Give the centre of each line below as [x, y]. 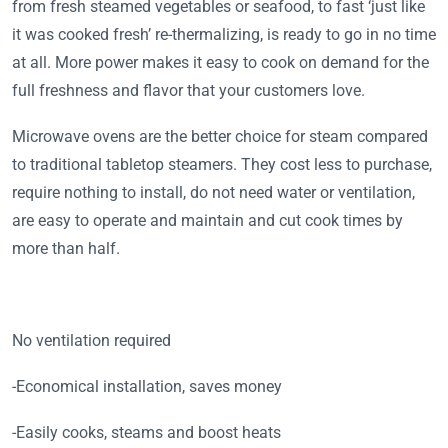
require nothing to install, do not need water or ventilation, [213, 192]
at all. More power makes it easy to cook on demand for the [220, 62]
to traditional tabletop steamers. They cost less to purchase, [222, 164]
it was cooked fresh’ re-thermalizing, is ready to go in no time [224, 34]
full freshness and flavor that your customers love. [188, 90]
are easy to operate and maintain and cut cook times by [207, 220]
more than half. [66, 248]
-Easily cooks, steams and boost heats [146, 432]
